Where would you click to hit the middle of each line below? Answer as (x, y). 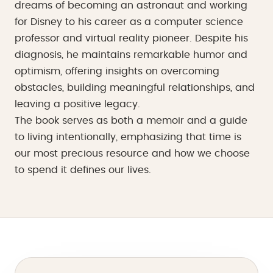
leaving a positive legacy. (77, 104)
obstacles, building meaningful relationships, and (135, 88)
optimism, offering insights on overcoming (117, 71)
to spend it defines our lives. (83, 170)
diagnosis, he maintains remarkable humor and (131, 55)
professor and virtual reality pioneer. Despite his (131, 38)
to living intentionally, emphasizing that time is (128, 137)
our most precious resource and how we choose (132, 154)
